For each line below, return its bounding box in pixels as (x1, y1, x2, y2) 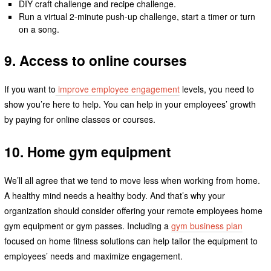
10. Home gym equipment (4, 141, 171, 162)
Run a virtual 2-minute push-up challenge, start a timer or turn (19, 10, 256, 23)
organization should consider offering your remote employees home (4, 204, 263, 217)
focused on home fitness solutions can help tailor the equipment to (4, 234, 258, 247)
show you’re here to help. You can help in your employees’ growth (4, 97, 256, 110)
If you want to (4, 82, 56, 95)
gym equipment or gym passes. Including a (4, 219, 171, 232)
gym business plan (171, 219, 243, 232)
